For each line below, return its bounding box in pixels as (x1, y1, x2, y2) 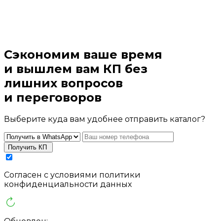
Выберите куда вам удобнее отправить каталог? (4, 114, 205, 124)
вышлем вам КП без (16, 62, 147, 76)
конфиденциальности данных (4, 180, 132, 189)
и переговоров (4, 90, 102, 105)
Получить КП (8, 144, 47, 151)
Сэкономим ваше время (4, 47, 162, 62)
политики (99, 170, 141, 180)
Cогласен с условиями (4, 170, 99, 180)
